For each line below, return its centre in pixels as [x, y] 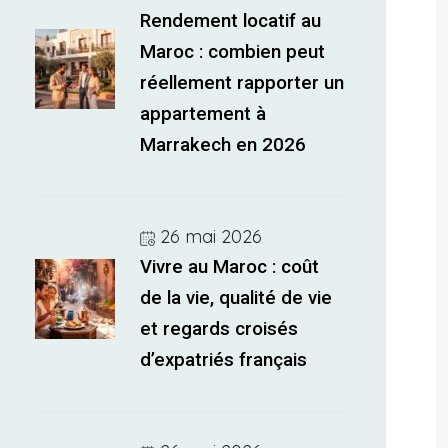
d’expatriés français [224, 360]
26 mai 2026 [211, 236]
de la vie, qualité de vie [236, 298]
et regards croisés [219, 329]
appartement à [203, 114]
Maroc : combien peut [233, 52]
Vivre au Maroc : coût [230, 267]
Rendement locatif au [231, 21]
